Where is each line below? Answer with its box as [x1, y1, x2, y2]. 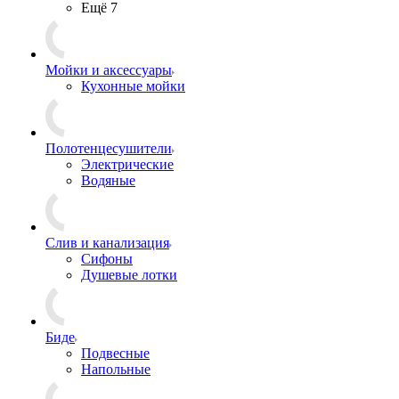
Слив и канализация [45, 235, 169, 250]
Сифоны [81, 251, 133, 266]
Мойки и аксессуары [45, 62, 172, 77]
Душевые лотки [81, 267, 177, 282]
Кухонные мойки [81, 78, 185, 94]
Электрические [81, 157, 174, 172]
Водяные [81, 173, 135, 188]
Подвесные [81, 346, 150, 361]
